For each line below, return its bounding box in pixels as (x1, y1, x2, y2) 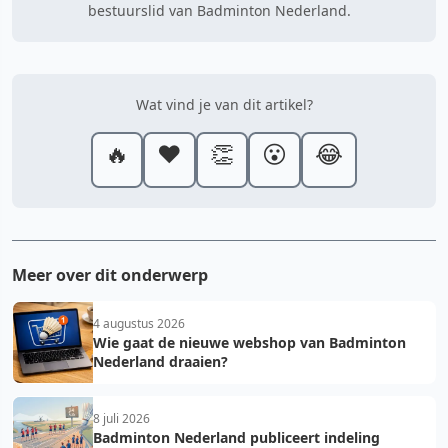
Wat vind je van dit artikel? (135, 94, 313, 114)
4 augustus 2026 (93, 314, 185, 332)
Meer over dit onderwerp (12, 263, 208, 286)
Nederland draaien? (93, 351, 228, 371)
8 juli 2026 (93, 409, 150, 427)
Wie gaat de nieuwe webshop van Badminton (93, 332, 406, 352)
